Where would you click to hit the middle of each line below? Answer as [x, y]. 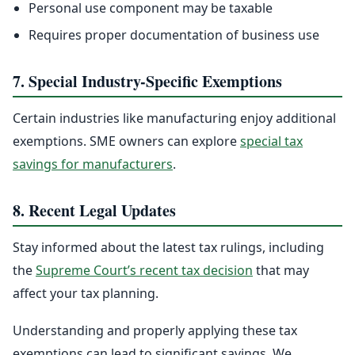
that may [281, 271]
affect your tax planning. [86, 294]
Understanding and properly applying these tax [155, 331]
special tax [271, 141]
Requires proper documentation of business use [174, 35]
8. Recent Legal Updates [94, 211]
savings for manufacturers [93, 164]
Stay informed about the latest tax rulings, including [168, 248]
